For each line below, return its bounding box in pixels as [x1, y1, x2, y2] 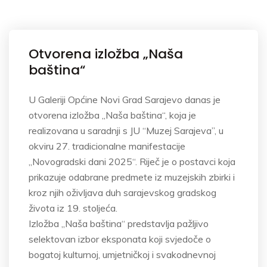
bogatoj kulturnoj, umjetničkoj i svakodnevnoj [29, 249, 216, 260]
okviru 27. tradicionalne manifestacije [29, 140, 185, 152]
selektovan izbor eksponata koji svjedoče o [29, 233, 211, 245]
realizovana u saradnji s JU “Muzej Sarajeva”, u [29, 125, 223, 136]
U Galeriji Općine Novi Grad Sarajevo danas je [29, 94, 221, 105]
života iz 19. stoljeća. [29, 202, 117, 214]
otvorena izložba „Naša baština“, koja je [29, 109, 196, 121]
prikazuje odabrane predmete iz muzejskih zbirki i [29, 171, 235, 183]
